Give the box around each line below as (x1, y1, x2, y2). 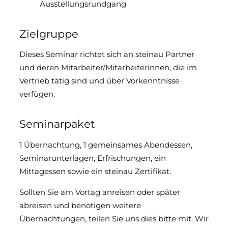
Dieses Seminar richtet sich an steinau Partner (19, 49, 194, 60)
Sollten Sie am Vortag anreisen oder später (19, 187, 180, 197)
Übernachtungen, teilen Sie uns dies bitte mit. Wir (19, 213, 209, 223)
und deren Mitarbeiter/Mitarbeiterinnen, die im (19, 63, 197, 73)
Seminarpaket (19, 117, 95, 131)
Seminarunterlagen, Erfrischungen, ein (19, 153, 166, 163)
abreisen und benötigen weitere (19, 200, 141, 210)
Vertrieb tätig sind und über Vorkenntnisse (19, 76, 180, 86)
